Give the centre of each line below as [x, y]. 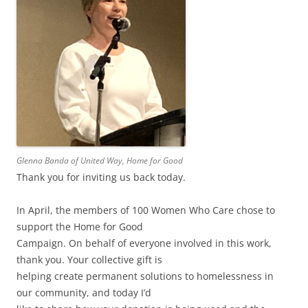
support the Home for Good [80, 226]
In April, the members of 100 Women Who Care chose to [146, 210]
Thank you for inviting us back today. [101, 177]
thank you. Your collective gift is [89, 259]
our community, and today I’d [84, 292]
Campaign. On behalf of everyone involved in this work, [144, 243]
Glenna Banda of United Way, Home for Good [100, 160]
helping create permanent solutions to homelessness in [145, 276]
